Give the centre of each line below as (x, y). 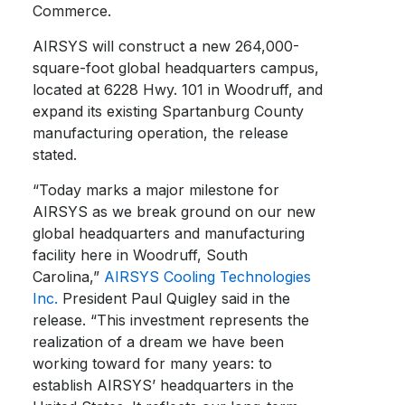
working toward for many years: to (153, 363)
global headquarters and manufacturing (169, 233)
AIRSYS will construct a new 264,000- (166, 46)
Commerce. (72, 11)
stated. (55, 155)
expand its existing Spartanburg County (169, 111)
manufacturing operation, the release (161, 133)
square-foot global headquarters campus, (176, 68)
